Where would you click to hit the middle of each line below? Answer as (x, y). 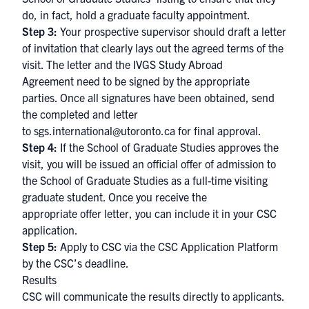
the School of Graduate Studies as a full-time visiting (145, 180)
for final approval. (218, 130)
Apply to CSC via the (108, 246)
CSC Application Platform (218, 246)
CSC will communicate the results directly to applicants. (153, 296)
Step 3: (41, 31)
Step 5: (40, 246)
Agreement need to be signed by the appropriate (136, 81)
